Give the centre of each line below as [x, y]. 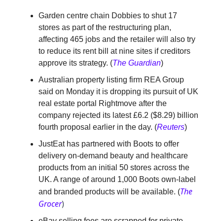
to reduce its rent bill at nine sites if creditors [114, 51]
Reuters [171, 127]
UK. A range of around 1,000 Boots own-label [117, 180]
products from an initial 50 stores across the [114, 168]
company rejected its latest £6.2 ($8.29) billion [118, 115]
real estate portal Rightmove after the [103, 104]
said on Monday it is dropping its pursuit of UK [118, 92]
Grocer [50, 204]
